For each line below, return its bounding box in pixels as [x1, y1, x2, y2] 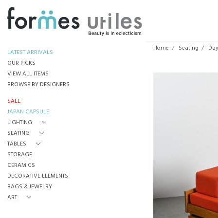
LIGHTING [7, 118, 32, 127]
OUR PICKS [7, 58, 36, 68]
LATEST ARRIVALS [7, 48, 53, 57]
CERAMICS [7, 161, 35, 170]
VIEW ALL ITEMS [7, 69, 49, 79]
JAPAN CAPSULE [7, 107, 49, 117]
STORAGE [7, 150, 32, 160]
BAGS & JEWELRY [7, 182, 52, 192]
